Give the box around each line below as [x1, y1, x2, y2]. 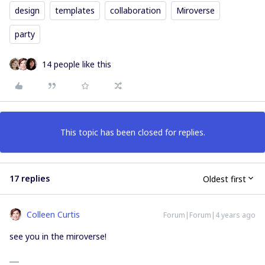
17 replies [9, 173, 50, 185]
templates [55, 5, 95, 17]
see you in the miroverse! [9, 231, 109, 243]
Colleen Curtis [27, 209, 80, 221]
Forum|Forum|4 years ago [163, 210, 256, 221]
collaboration [110, 5, 161, 17]
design [15, 5, 40, 17]
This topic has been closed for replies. [60, 127, 205, 138]
